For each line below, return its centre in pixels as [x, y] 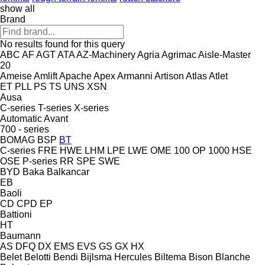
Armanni [135, 76]
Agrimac [179, 54]
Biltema [170, 257]
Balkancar [68, 172]
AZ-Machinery [106, 54]
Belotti [38, 257]
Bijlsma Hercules [116, 257]
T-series [55, 108]
